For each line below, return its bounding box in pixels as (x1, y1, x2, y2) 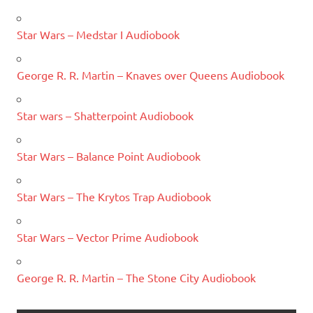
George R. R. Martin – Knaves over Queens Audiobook (17, 68, 284, 82)
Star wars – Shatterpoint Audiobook (17, 108, 194, 123)
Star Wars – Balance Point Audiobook (17, 149, 201, 163)
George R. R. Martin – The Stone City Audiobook (17, 270, 256, 285)
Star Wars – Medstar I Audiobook (17, 27, 180, 42)
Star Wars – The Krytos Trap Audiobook (17, 189, 211, 204)
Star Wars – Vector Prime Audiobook (17, 230, 198, 245)
